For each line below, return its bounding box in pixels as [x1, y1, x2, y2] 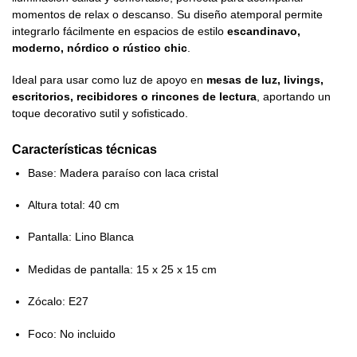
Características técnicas [12, 141, 157, 156]
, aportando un [257, 90, 331, 104]
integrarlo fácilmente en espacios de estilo [12, 25, 227, 37]
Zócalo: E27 [28, 295, 88, 308]
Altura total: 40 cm [28, 198, 120, 212]
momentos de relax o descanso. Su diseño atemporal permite [12, 8, 323, 21]
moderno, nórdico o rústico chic [12, 41, 187, 54]
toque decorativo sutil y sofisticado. [12, 107, 188, 120]
